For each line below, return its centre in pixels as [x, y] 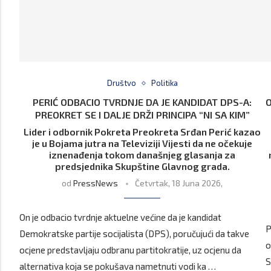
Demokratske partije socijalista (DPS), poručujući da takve [134, 234]
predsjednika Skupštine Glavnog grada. [142, 166]
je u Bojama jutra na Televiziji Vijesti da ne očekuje [142, 143]
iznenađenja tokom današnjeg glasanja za [142, 155]
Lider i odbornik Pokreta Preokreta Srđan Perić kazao [142, 132]
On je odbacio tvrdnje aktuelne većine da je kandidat [120, 217]
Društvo [121, 83]
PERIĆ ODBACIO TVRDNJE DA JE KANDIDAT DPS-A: [142, 102]
